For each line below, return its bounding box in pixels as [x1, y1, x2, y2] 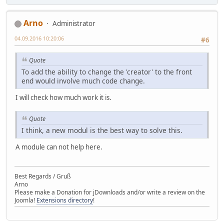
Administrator [52, 19, 95, 28]
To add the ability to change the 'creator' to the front [21, 67, 192, 77]
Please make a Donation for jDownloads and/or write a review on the [14, 188, 205, 197]
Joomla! [14, 196, 36, 205]
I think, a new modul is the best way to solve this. [21, 125, 182, 135]
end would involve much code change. [21, 76, 145, 86]
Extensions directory [36, 196, 93, 205]
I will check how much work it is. [15, 93, 111, 102]
